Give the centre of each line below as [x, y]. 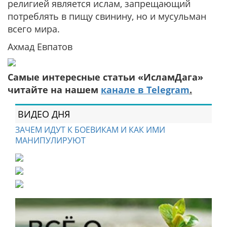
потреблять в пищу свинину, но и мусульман [107, 16]
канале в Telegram [145, 90]
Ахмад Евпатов [40, 47]
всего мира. [34, 29]
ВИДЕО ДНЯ [44, 114]
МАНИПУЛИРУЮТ [50, 140]
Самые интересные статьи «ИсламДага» [105, 77]
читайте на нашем [54, 90]
